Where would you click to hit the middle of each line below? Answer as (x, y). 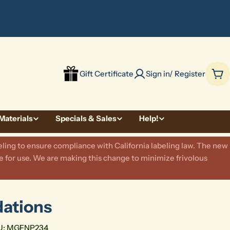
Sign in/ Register (176, 73)
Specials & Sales (86, 118)
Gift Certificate (107, 73)
